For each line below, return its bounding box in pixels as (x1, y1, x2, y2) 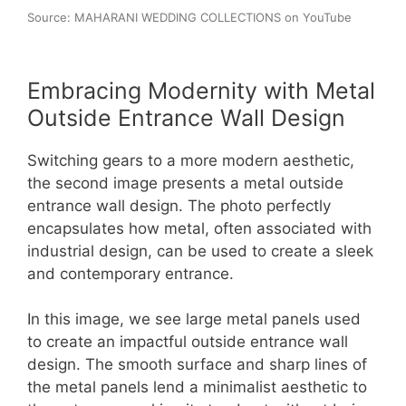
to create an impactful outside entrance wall (27, 333, 348, 352)
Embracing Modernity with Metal (27, 76, 375, 104)
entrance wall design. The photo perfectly (27, 196, 331, 215)
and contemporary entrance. (27, 264, 234, 283)
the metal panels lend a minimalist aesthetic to (27, 378, 367, 397)
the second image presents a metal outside (27, 173, 343, 192)
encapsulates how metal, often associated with (27, 218, 372, 237)
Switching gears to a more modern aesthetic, (27, 150, 354, 169)
